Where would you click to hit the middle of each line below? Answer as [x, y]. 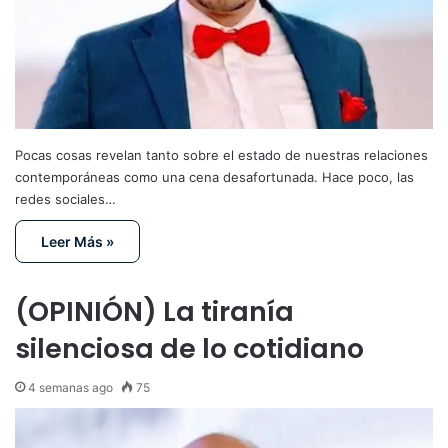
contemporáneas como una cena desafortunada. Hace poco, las [214, 177]
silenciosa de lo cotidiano [189, 349]
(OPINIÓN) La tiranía [154, 312]
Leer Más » [77, 242]
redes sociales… [65, 199]
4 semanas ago [70, 388]
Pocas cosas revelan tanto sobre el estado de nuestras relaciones [221, 155]
